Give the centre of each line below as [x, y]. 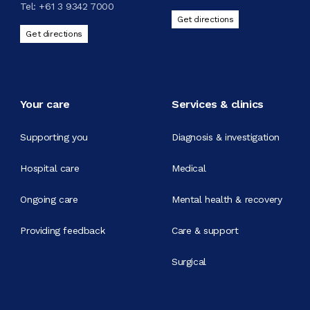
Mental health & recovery [227, 200]
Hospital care [50, 168]
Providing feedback [63, 231]
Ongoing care [49, 200]
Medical [189, 168]
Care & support [205, 231]
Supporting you [54, 137]
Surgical [189, 262]
